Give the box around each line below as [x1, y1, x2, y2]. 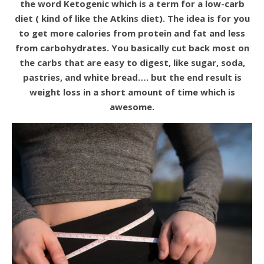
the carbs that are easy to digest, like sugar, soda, [19, 57, 245, 69]
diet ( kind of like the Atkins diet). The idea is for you [14, 12, 250, 25]
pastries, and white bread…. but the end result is [22, 71, 242, 84]
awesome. [110, 101, 154, 113]
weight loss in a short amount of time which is [29, 86, 235, 98]
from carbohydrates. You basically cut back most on [15, 42, 249, 54]
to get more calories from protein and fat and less [19, 27, 245, 39]
